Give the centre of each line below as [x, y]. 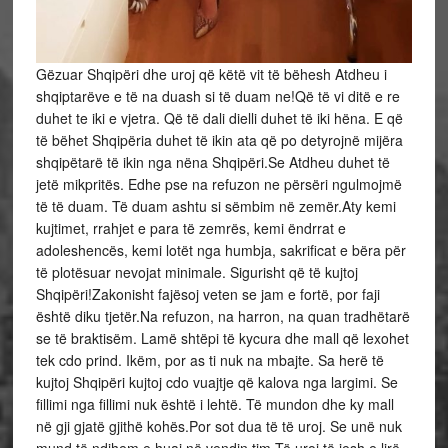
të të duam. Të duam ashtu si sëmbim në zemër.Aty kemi [215, 206]
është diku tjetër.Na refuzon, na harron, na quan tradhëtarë [222, 316]
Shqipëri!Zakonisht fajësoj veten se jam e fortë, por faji [207, 294]
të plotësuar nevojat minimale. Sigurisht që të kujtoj [196, 272]
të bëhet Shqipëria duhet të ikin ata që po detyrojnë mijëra [219, 140]
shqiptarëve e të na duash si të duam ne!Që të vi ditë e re [217, 96]
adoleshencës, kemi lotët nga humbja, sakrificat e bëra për [220, 250]
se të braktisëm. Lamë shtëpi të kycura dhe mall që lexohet [222, 338]
